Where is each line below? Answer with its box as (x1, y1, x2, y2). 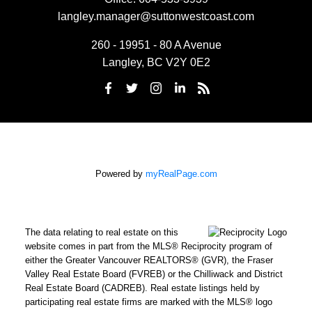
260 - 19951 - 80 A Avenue (91, 38, 221, 51)
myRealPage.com (145, 168, 217, 179)
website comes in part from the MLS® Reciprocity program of (24, 240, 272, 251)
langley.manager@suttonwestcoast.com (58, 10, 254, 22)
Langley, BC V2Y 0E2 (102, 56, 210, 68)
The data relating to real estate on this (24, 226, 178, 237)
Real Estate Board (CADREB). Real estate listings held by (24, 282, 260, 293)
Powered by (95, 168, 146, 179)
